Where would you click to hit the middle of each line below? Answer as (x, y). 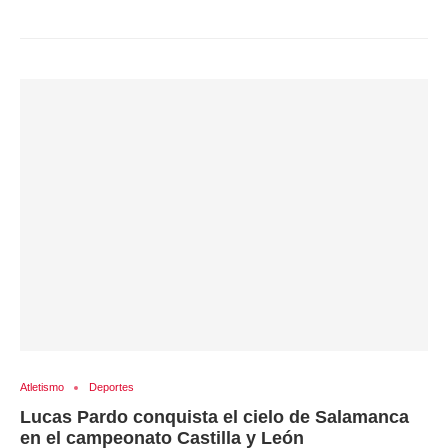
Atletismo (42, 387)
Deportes (111, 387)
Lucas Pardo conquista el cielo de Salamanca (214, 417)
